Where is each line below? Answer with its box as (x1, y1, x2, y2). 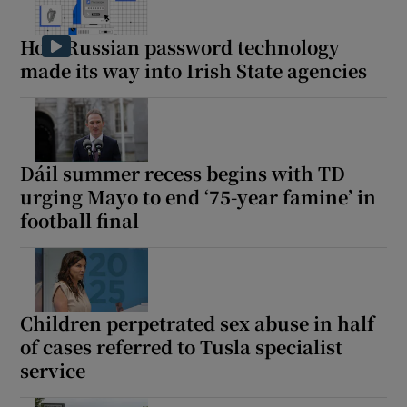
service (20, 357, 86, 384)
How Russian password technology (20, 34, 341, 61)
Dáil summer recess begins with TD (20, 160, 346, 187)
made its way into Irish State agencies (20, 57, 368, 84)
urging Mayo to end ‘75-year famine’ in (20, 184, 377, 211)
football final (20, 207, 140, 234)
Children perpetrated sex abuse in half (20, 310, 375, 337)
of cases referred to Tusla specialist (20, 333, 343, 361)
